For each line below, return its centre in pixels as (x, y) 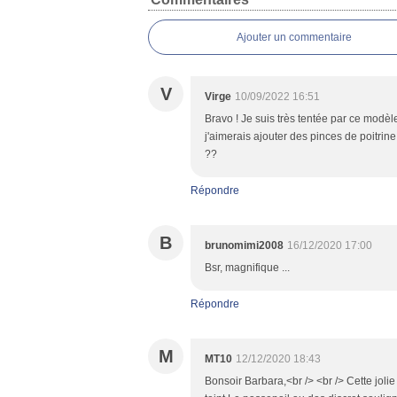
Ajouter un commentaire (294, 37)
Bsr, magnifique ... (247, 268)
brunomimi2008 (244, 245)
